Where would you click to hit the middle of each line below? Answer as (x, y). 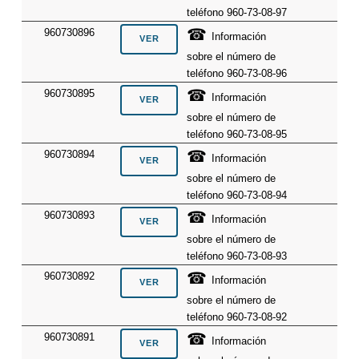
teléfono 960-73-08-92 (237, 317)
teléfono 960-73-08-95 (237, 134)
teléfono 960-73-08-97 (237, 12)
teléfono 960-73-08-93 (237, 256)
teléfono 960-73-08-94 (237, 195)
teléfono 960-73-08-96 (237, 73)
